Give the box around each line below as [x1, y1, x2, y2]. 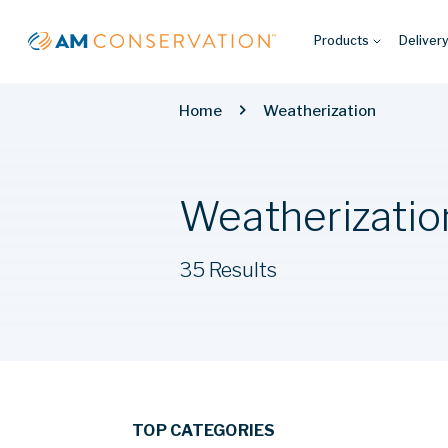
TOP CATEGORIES [132, 420, 276, 440]
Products [314, 32, 370, 48]
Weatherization [262, 100, 376, 120]
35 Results [178, 257, 277, 282]
